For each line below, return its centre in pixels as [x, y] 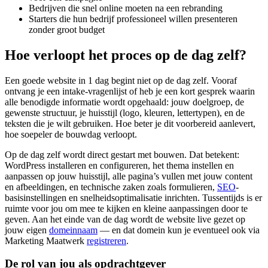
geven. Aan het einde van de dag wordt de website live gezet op [125, 219]
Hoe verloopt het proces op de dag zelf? [126, 55]
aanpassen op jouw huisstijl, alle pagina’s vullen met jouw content [129, 176]
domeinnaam [73, 230]
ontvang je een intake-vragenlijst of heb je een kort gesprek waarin [130, 91]
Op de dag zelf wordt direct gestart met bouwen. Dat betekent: [122, 154]
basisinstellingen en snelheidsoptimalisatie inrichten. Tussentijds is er [133, 197]
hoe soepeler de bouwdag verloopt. [71, 134]
